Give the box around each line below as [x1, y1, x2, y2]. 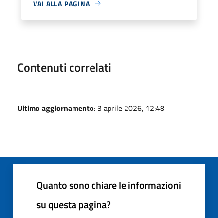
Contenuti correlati [18, 58, 111, 76]
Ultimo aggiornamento [18, 102, 94, 114]
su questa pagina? [36, 197, 111, 212]
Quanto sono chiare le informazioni [36, 177, 181, 193]
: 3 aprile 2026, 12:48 [94, 102, 164, 114]
